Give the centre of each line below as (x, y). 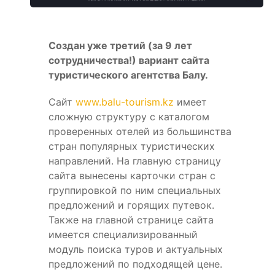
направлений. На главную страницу (135, 161)
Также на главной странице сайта (131, 220)
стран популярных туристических (132, 146)
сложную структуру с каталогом (129, 117)
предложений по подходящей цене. (135, 264)
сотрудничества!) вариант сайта (129, 60)
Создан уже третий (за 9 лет (120, 46)
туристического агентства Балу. (130, 75)
